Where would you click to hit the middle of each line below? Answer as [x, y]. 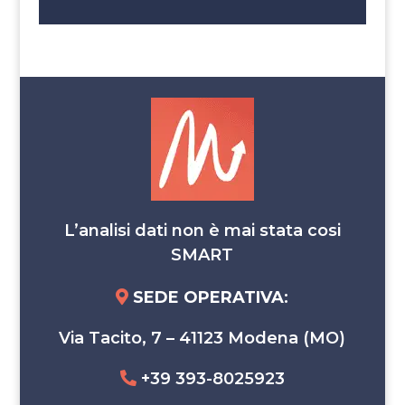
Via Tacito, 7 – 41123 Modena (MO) [202, 339]
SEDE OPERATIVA [207, 298]
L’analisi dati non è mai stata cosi [202, 231]
